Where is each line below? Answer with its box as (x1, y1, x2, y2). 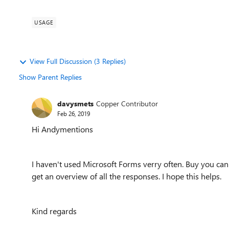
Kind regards (32, 205, 77, 216)
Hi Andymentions (32, 124, 93, 134)
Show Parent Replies (19, 72, 82, 82)
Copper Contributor (96, 98, 158, 108)
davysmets (57, 98, 94, 108)
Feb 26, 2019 (57, 109, 90, 118)
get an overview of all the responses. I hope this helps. (32, 171, 223, 181)
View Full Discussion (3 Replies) (30, 56, 126, 66)
